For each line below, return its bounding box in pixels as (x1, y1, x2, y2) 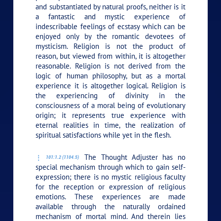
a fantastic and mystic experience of (36, 11, 185, 21)
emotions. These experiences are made (36, 191, 185, 201)
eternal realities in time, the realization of (36, 120, 185, 130)
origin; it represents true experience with (36, 110, 185, 120)
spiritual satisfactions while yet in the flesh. (36, 130, 172, 140)
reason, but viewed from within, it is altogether (36, 51, 185, 61)
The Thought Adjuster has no (79, 152, 185, 162)
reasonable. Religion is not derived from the (36, 61, 185, 71)
